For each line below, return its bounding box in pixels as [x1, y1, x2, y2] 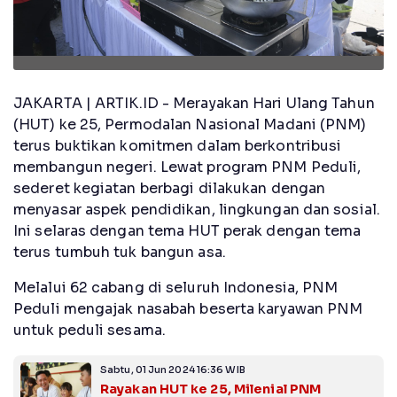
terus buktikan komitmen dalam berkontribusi [13, 136, 342, 156]
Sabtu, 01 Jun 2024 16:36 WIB [100, 363, 245, 377]
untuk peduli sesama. [13, 321, 167, 340]
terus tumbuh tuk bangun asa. [13, 243, 226, 262]
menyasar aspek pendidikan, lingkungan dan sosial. [13, 200, 380, 220]
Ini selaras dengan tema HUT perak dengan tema [13, 222, 362, 241]
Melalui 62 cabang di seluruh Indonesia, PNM [13, 278, 339, 298]
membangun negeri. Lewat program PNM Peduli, [13, 158, 362, 177]
